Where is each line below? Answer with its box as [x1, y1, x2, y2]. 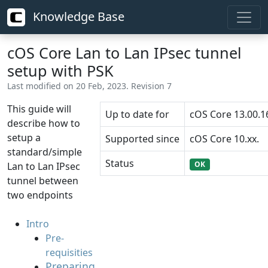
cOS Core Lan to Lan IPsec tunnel [7, 42, 242, 63]
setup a [7, 131, 41, 144]
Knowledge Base [30, 8, 124, 25]
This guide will [7, 102, 71, 115]
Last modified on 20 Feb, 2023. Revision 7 [7, 80, 172, 92]
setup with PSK [7, 60, 114, 81]
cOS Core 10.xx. [190, 132, 259, 145]
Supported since [105, 132, 179, 145]
